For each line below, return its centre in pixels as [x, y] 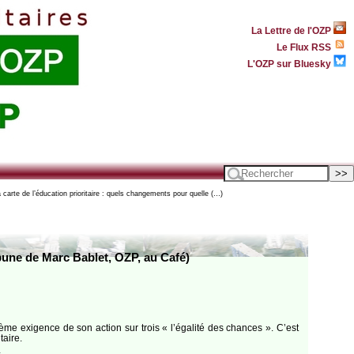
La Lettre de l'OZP [292, 30]
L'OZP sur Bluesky [290, 63]
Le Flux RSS [305, 47]
